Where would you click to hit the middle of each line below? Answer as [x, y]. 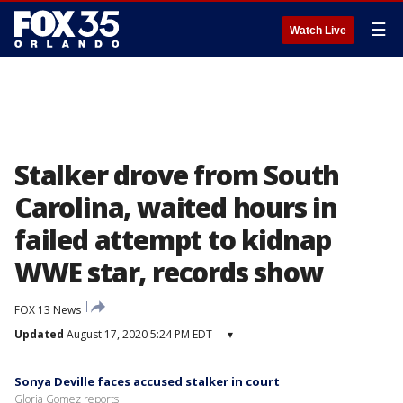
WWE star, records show [169, 272]
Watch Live [318, 31]
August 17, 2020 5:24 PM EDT [138, 334]
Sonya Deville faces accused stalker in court [147, 381]
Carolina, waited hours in [176, 207]
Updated [39, 334]
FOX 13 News [48, 310]
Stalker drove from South [177, 175]
